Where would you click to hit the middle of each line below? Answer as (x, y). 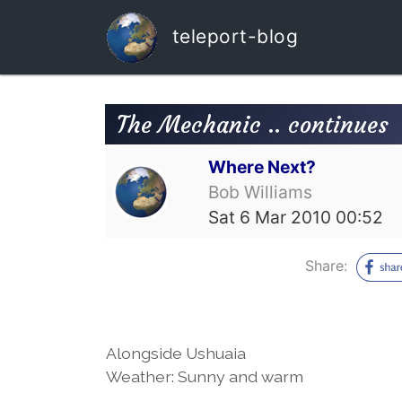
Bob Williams (261, 192)
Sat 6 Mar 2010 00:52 (296, 217)
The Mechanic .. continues (252, 124)
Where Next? (262, 166)
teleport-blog (232, 36)
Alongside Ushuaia (176, 353)
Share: (328, 265)
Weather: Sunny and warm (205, 376)
